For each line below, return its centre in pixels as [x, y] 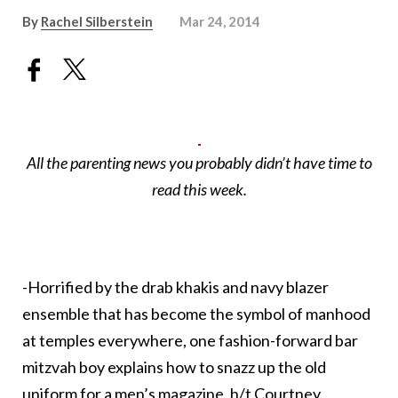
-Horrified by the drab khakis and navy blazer [175, 287]
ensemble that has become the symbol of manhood [196, 314]
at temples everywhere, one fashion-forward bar [190, 341]
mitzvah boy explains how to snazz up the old [174, 367]
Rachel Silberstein [97, 21]
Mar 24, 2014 [220, 21]
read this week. [199, 190]
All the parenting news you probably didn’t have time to [199, 163]
